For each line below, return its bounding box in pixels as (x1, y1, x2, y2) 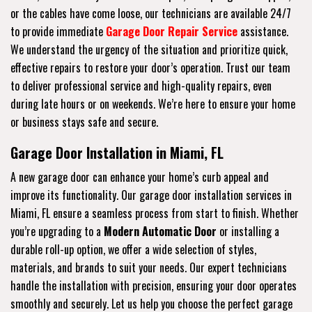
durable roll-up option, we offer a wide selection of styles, (10, 240, 256, 258)
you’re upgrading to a (10, 222, 104, 240)
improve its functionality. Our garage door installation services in (10, 186, 292, 203)
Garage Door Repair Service (106, 22, 237, 40)
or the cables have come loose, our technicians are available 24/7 (10, 4, 291, 22)
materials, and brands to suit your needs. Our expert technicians (10, 258, 287, 276)
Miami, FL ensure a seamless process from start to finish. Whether (10, 204, 299, 221)
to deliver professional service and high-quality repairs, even (10, 77, 272, 94)
